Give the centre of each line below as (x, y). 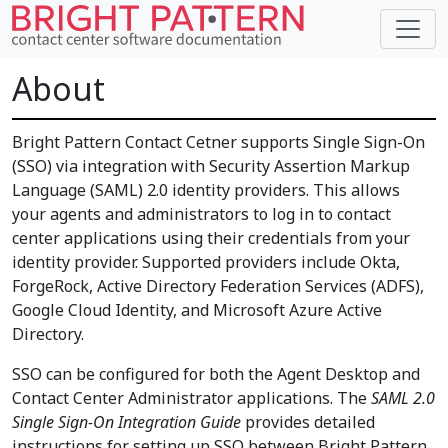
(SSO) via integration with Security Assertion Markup (211, 166)
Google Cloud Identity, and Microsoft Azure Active (197, 310)
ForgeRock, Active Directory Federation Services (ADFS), (218, 286)
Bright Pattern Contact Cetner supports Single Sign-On (218, 142)
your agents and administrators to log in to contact (201, 214)
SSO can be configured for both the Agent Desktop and (216, 374)
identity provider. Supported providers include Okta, (206, 262)
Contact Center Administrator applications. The (191, 398)
